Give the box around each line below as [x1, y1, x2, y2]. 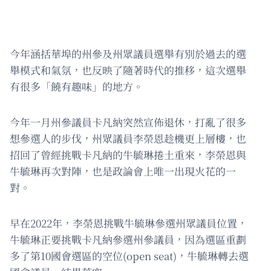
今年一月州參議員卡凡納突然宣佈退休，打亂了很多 [10, 114, 246, 130]
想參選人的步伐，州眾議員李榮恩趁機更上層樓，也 [10, 131, 246, 146]
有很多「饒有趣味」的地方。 [10, 79, 143, 94]
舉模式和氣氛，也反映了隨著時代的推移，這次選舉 [10, 62, 246, 78]
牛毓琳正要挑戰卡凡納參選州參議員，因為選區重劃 [10, 232, 246, 247]
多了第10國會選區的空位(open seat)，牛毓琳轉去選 [10, 248, 249, 264]
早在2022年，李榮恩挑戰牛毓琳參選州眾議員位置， [10, 215, 247, 231]
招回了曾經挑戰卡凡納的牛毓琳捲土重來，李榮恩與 [10, 147, 246, 163]
